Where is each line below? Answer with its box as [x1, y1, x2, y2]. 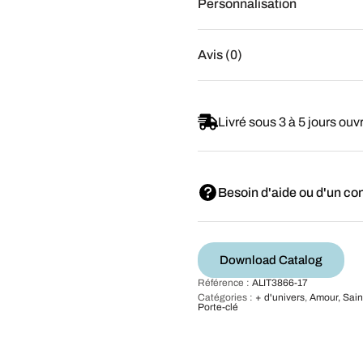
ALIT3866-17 [252, 276, 308, 288]
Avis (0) [198, 47, 242, 62]
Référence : [198, 276, 252, 288]
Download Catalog [220, 253, 322, 267]
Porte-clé [198, 301, 238, 313]
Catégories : [198, 291, 255, 303]
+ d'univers [255, 291, 305, 303]
